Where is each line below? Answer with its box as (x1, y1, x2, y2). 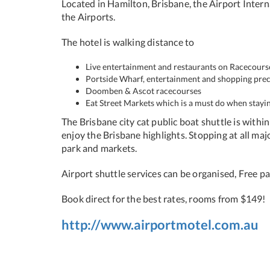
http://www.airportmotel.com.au (61, 216, 259, 233)
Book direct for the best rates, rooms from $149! (61, 193, 266, 205)
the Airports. (61, 11, 116, 23)
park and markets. (61, 142, 137, 154)
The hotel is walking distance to (61, 36, 195, 48)
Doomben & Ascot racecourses (86, 86, 201, 96)
